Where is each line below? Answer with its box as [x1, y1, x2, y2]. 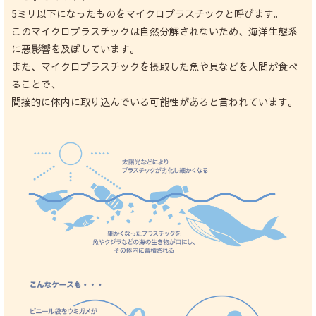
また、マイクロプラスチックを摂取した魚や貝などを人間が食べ [11, 59, 298, 73]
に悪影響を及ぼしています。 [11, 41, 140, 56]
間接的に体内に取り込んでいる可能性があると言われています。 [11, 94, 298, 109]
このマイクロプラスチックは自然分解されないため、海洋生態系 [11, 23, 298, 38]
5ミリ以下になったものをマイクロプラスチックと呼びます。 [11, 6, 284, 20]
